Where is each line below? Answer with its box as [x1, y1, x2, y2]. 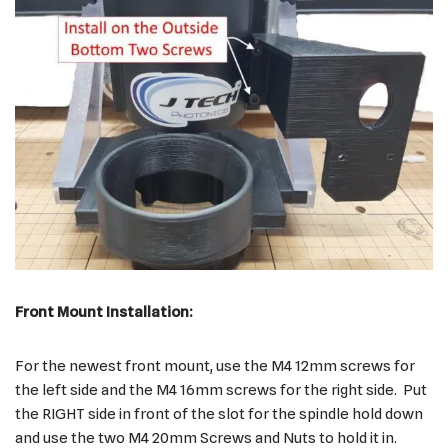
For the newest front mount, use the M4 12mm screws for [15, 356, 415, 375]
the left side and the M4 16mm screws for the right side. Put [15, 380, 427, 399]
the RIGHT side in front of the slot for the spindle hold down [15, 404, 423, 423]
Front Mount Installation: [15, 302, 193, 321]
